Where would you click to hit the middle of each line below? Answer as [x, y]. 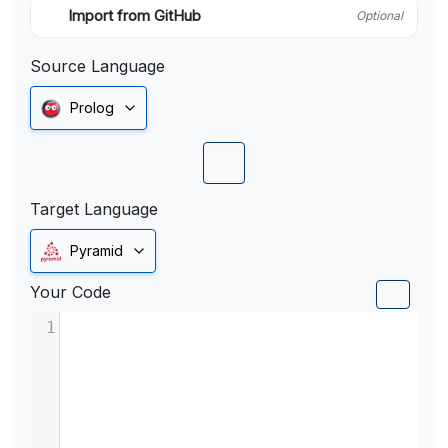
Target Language [94, 209]
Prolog [92, 107]
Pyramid [96, 251]
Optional [379, 15]
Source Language [97, 66]
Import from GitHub [134, 16]
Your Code [70, 292]
